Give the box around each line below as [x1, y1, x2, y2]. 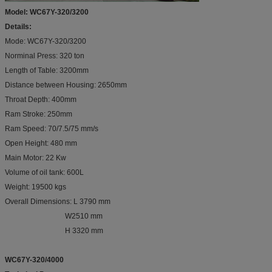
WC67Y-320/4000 [5, 255, 64, 264]
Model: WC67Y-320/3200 [5, 7, 89, 16]
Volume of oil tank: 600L [5, 168, 84, 177]
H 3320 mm [5, 226, 103, 235]
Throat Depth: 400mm [5, 95, 76, 104]
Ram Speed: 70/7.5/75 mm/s [5, 124, 98, 133]
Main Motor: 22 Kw [5, 153, 66, 162]
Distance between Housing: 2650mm [5, 80, 127, 89]
